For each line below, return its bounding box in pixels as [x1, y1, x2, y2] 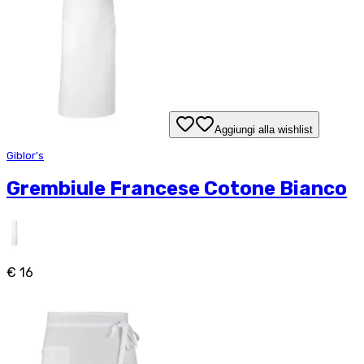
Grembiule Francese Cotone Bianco [6, 177, 347, 201]
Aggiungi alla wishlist [214, 123, 313, 136]
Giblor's [6, 149, 44, 162]
